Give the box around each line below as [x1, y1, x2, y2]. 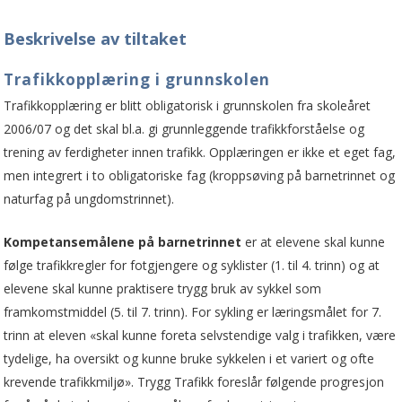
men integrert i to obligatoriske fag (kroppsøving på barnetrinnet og [4, 166, 396, 184]
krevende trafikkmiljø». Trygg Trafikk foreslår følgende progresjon [4, 372, 385, 390]
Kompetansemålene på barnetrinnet [4, 232, 242, 250]
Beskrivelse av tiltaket [4, 27, 188, 49]
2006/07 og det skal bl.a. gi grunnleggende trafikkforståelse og [4, 119, 365, 137]
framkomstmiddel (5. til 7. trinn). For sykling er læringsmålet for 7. [4, 302, 382, 320]
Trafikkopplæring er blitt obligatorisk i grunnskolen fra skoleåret [4, 96, 371, 114]
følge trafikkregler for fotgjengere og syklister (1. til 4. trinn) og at [4, 256, 380, 274]
